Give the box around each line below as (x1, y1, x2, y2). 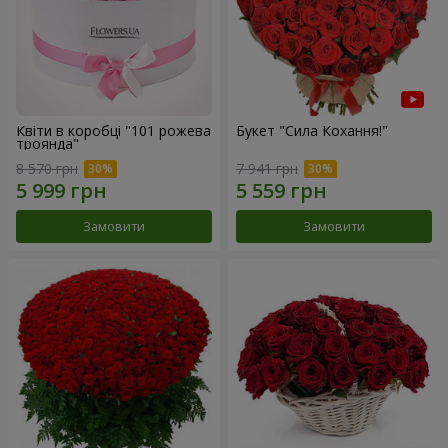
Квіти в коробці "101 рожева (16, 120, 211, 140)
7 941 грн (236, 159, 298, 179)
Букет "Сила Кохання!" (236, 120, 388, 140)
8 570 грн (16, 159, 78, 179)
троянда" (16, 133, 79, 153)
